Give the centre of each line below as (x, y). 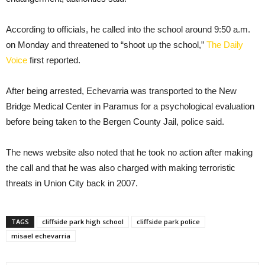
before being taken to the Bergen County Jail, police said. (115, 122)
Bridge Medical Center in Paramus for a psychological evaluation (130, 106)
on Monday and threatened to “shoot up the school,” (106, 45)
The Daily (225, 45)
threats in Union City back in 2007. (72, 183)
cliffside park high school (83, 222)
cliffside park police (168, 222)
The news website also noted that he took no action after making (129, 153)
